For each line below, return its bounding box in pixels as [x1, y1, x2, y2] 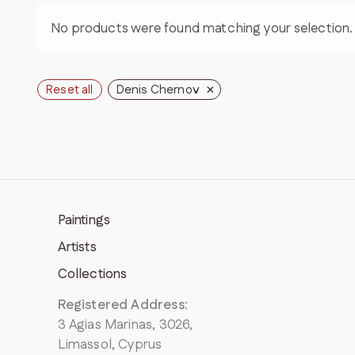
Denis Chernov [116, 81, 200, 98]
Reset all [46, 81, 94, 98]
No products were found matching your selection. [51, 18, 353, 38]
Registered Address [57, 296, 185, 315]
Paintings [57, 211, 111, 231]
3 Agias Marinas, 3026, [57, 315, 193, 335]
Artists [57, 238, 97, 258]
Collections [57, 265, 128, 284]
